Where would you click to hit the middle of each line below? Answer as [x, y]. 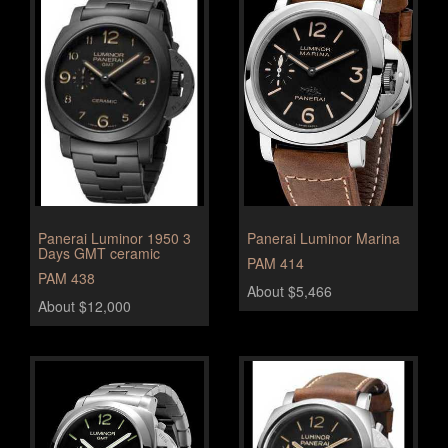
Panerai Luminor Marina [323, 237]
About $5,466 [289, 290]
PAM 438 [66, 277]
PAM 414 [275, 262]
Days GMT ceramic [99, 252]
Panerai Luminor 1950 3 [114, 237]
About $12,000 [84, 305]
